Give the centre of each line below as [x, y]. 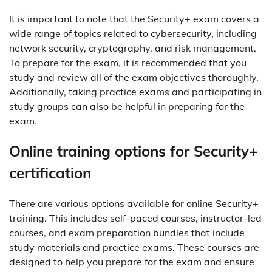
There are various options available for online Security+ [134, 203]
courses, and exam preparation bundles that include [127, 232]
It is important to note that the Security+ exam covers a [134, 19]
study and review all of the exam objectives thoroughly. [134, 77]
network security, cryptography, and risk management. [133, 48]
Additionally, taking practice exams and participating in [135, 91]
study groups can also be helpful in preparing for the [127, 106]
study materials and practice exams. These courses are [134, 247]
